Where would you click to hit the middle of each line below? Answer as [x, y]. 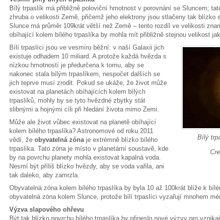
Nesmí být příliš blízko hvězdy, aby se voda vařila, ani [87, 166]
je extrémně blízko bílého [121, 140]
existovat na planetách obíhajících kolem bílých [77, 92]
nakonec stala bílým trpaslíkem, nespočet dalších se [85, 74]
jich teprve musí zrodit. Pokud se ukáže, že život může [88, 83]
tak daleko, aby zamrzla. [44, 175]
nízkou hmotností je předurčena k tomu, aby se [77, 65]
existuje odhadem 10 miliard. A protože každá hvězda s [88, 56]
